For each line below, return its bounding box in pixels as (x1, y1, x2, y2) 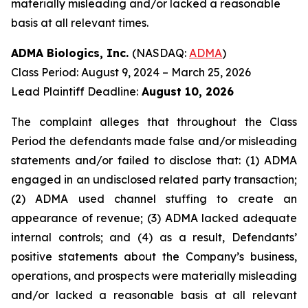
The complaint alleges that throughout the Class (11, 115, 297, 129)
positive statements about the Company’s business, (11, 250, 297, 263)
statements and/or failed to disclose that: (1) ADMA (11, 153, 297, 167)
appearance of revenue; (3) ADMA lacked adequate (11, 211, 297, 225)
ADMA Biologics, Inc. (11, 46, 132, 60)
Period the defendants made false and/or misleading (11, 134, 297, 148)
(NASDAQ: (132, 46, 189, 60)
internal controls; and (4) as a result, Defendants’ (11, 230, 297, 244)
